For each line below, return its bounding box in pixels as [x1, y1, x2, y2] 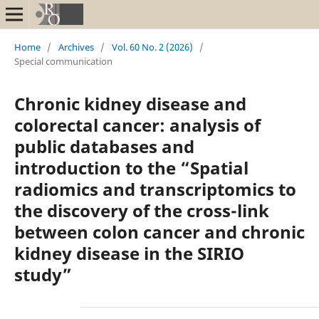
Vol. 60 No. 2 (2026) [111, 40, 193, 53]
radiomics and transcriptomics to [14, 177, 296, 201]
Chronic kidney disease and [14, 91, 246, 115]
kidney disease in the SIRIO [14, 241, 244, 265]
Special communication [14, 54, 113, 68]
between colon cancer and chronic [14, 219, 305, 244]
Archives [58, 40, 94, 53]
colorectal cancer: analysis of [14, 113, 261, 137]
